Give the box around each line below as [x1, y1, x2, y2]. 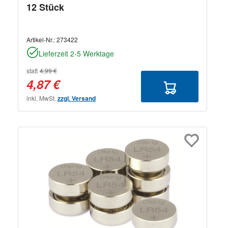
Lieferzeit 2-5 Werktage [39, 48, 114, 59]
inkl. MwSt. [26, 93, 58, 102]
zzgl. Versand [58, 93, 96, 103]
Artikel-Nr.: [26, 35, 56, 44]
